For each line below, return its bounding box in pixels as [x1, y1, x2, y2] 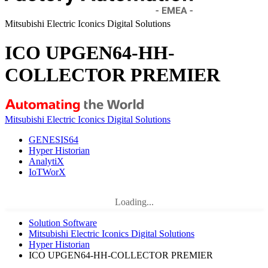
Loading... [114, 196, 154, 207]
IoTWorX [29, 166, 66, 177]
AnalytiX [29, 156, 64, 166]
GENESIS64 [29, 134, 78, 145]
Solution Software [29, 217, 97, 228]
